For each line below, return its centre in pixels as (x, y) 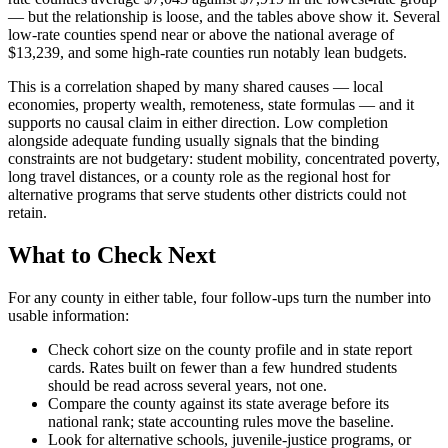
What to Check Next (112, 254)
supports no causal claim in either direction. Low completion (198, 122)
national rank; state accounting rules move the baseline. (221, 421)
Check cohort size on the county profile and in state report (230, 349)
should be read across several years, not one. (187, 385)
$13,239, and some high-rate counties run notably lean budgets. (207, 52)
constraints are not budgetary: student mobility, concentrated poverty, (224, 158)
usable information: (68, 315)
